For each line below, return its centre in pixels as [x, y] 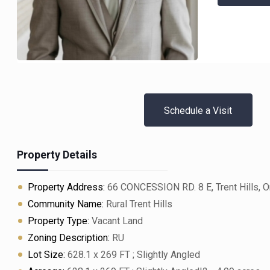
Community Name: [66, 204]
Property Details [57, 155]
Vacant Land [116, 221]
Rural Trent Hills [138, 204]
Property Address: [67, 187]
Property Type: [59, 221]
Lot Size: [47, 255]
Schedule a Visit [198, 111]
